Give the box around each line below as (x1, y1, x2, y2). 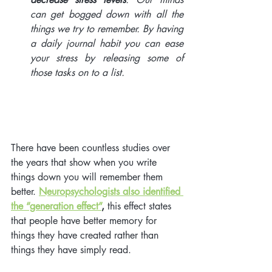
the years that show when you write (11, 155, 160, 169)
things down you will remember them (11, 170, 166, 183)
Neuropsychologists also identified (39, 185, 183, 198)
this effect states (104, 199, 174, 212)
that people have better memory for (11, 214, 160, 227)
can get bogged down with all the (30, 7, 183, 21)
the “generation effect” (11, 199, 101, 212)
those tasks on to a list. (30, 66, 127, 79)
